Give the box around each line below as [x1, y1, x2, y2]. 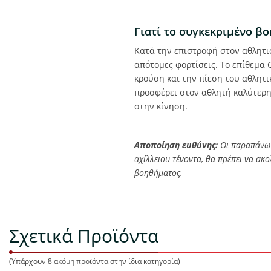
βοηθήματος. [134, 167, 183, 179]
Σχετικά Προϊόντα [9, 223, 158, 248]
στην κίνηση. [134, 100, 188, 113]
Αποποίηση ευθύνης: [134, 139, 218, 151]
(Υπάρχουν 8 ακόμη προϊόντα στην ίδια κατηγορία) [9, 255, 180, 266]
